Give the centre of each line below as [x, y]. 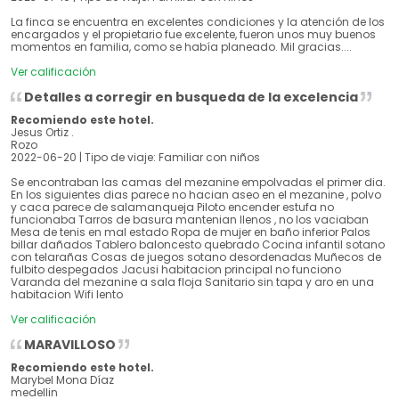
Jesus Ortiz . [42, 133]
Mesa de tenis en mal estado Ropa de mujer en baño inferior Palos [191, 232]
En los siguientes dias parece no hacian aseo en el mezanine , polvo [196, 195]
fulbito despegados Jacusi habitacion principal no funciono [176, 270]
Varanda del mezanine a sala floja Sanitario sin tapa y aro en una [192, 282]
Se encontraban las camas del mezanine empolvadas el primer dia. [198, 183]
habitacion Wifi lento [67, 295]
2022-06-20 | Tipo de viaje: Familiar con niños [135, 158]
